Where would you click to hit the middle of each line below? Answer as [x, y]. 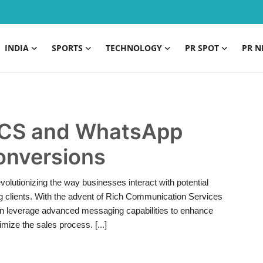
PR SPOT [202, 48]
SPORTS [67, 48]
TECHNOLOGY [134, 48]
